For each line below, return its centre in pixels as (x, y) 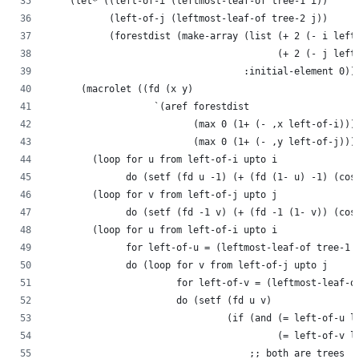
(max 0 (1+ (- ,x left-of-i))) (202, 124)
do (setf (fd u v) (159, 300)
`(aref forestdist (148, 106)
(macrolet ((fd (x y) (120, 89)
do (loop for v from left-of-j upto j (188, 265)
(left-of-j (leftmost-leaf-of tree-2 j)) (188, 18)
